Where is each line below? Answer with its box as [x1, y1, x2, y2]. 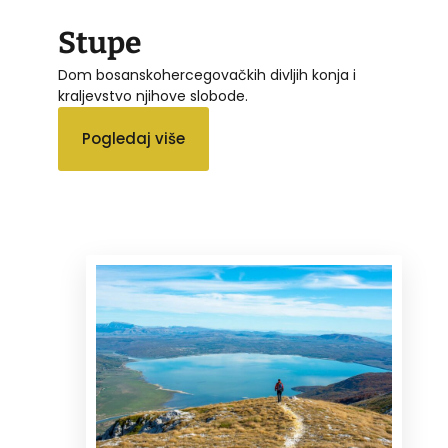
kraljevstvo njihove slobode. [58, 86, 248, 107]
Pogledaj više [82, 128, 185, 150]
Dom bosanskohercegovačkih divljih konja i [58, 65, 356, 86]
